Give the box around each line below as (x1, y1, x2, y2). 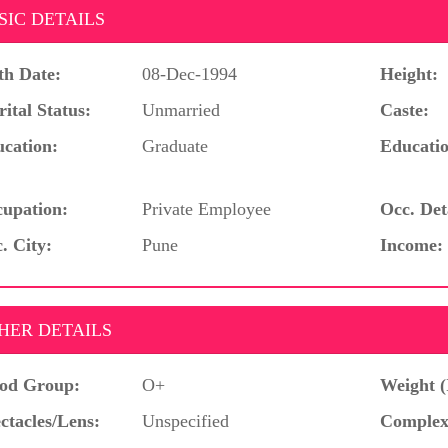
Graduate (142, 135, 209, 156)
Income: (380, 234, 443, 255)
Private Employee (142, 198, 272, 219)
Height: (380, 63, 438, 84)
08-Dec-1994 (142, 63, 238, 84)
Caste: (380, 99, 429, 120)
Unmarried (142, 99, 221, 120)
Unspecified (142, 410, 230, 431)
